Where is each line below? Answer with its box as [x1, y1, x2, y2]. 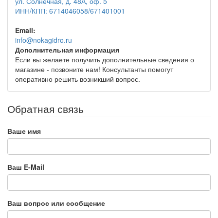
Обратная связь [7, 101, 84, 116]
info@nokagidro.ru [15, 35, 72, 45]
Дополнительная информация [15, 44, 119, 54]
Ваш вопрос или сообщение [7, 198, 105, 208]
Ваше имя [7, 126, 41, 136]
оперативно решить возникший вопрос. [15, 73, 140, 84]
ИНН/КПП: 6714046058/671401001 [15, 5, 125, 16]
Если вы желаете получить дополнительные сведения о [15, 54, 194, 64]
